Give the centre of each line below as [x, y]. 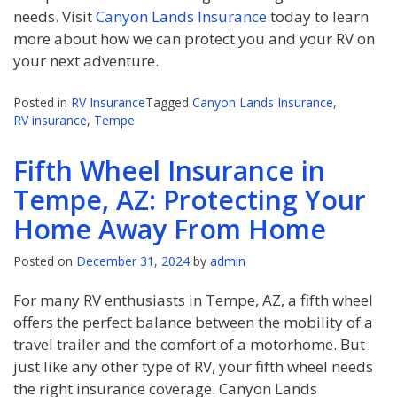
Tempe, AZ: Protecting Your [190, 200]
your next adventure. [86, 60]
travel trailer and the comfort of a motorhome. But [189, 345]
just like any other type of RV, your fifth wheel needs [193, 367]
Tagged [169, 103]
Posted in [42, 103]
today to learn [318, 16]
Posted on [45, 261]
